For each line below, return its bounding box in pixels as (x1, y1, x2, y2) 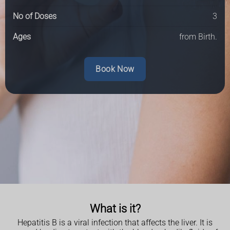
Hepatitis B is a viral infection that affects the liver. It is (17, 218, 213, 228)
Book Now (95, 64, 135, 74)
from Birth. (179, 31, 217, 42)
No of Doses (13, 11, 56, 21)
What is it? (89, 202, 141, 216)
